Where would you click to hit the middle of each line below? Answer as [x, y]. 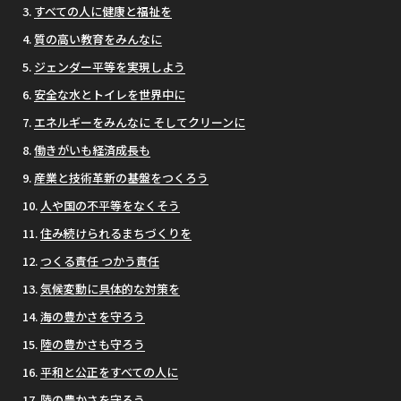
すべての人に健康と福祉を [103, 12]
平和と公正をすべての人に [109, 372]
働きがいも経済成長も [92, 150]
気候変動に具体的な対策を [110, 289]
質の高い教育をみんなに [98, 39]
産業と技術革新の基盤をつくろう [121, 178]
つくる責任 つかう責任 [100, 261]
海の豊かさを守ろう [93, 317]
